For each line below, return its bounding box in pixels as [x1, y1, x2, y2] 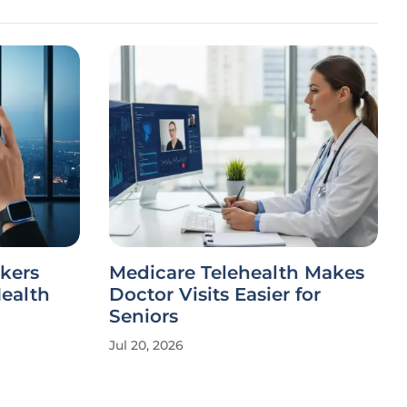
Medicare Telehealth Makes [109, 262, 364, 283]
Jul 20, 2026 [109, 337, 184, 353]
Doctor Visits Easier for [109, 283, 321, 305]
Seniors [109, 305, 178, 327]
